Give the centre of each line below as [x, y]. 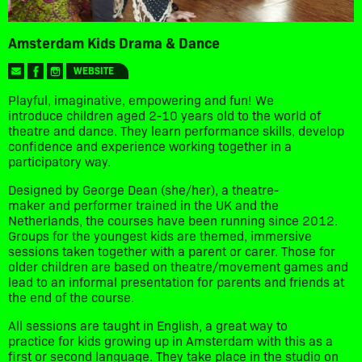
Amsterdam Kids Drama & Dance [114, 42]
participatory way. [59, 160]
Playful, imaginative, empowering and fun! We [141, 99]
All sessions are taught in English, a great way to [148, 324]
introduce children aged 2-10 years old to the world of [164, 114]
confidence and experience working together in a [150, 145]
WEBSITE [94, 69]
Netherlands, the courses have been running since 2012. [173, 219]
